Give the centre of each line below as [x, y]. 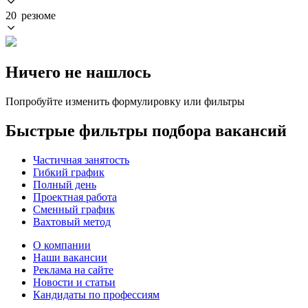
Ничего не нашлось [78, 72]
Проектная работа [75, 197]
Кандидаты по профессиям [96, 294]
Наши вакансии [70, 257]
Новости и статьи [74, 282]
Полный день [65, 184]
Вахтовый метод [72, 221]
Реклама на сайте [73, 269]
